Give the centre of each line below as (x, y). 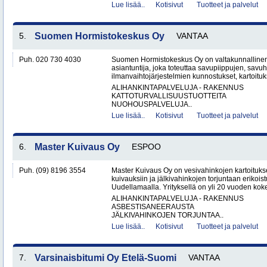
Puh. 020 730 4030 (50, 60)
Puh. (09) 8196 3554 (52, 170)
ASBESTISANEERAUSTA (153, 207)
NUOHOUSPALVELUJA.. (152, 104)
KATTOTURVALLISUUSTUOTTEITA (169, 96)
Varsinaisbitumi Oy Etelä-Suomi (105, 258)
